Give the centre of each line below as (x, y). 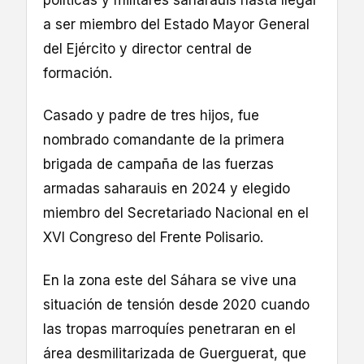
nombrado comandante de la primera (164, 140)
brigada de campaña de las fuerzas (158, 165)
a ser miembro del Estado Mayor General (176, 25)
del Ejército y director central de (147, 49)
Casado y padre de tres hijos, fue (151, 116)
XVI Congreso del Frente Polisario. (153, 238)
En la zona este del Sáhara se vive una (170, 280)
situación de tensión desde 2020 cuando (176, 304)
